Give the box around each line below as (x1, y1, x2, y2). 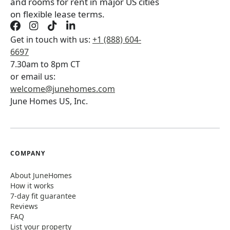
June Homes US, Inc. (10, 95, 88, 107)
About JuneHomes (10, 170, 72, 181)
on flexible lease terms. (10, 8, 105, 21)
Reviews (10, 201, 38, 212)
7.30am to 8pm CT (10, 59, 80, 70)
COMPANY (10, 149, 45, 158)
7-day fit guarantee (10, 191, 76, 201)
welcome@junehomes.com (10, 83, 115, 95)
